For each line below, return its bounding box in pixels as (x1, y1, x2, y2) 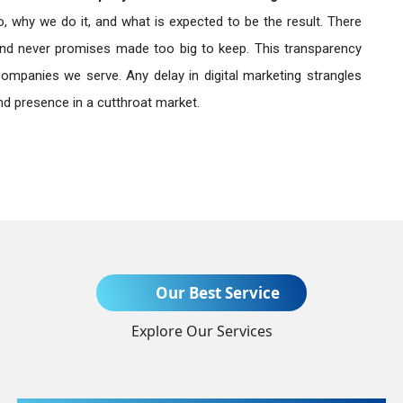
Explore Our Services (130, 320, 273, 341)
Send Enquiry (166, 175, 270, 196)
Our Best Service (151, 282, 280, 303)
